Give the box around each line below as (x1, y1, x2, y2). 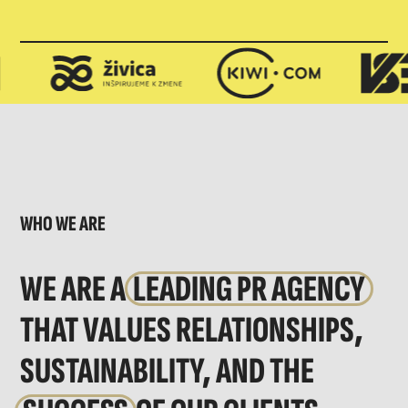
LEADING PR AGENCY (133, 268, 366, 312)
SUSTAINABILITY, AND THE (20, 350, 315, 394)
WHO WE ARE (20, 210, 107, 237)
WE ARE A (20, 268, 131, 312)
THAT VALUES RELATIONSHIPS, (20, 309, 364, 353)
